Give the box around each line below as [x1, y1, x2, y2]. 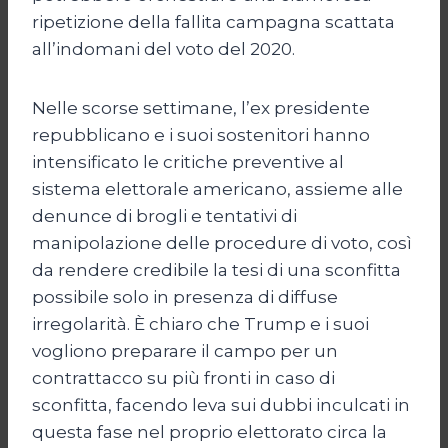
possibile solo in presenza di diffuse [32, 286, 338, 307]
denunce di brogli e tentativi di [32, 205, 297, 226]
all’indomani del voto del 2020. [32, 38, 295, 59]
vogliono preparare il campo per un [32, 340, 338, 361]
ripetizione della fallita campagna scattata [32, 11, 395, 32]
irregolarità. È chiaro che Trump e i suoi [32, 313, 369, 334]
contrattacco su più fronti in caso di [32, 367, 335, 388]
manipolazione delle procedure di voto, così [32, 232, 412, 253]
